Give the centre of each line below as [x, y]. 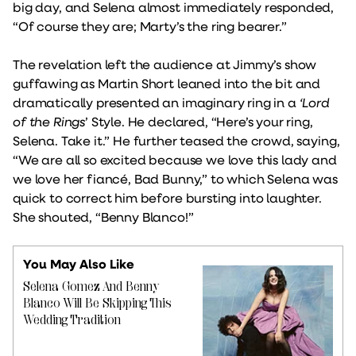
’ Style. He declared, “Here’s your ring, [199, 121]
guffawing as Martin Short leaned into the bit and [167, 83]
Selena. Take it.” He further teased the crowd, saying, [176, 140]
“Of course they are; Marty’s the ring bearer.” [150, 25]
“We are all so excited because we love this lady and [175, 159]
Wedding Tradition [72, 319]
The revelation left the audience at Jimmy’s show [165, 64]
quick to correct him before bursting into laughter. [167, 197]
